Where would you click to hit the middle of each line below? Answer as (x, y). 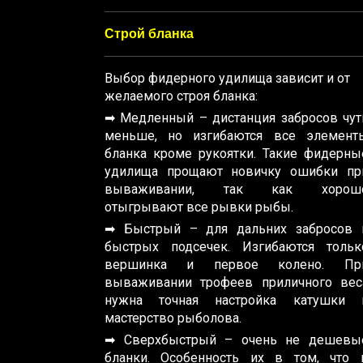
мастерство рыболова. (173, 318)
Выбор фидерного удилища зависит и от (227, 78)
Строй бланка (149, 33)
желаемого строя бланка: (181, 96)
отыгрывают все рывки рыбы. (199, 207)
